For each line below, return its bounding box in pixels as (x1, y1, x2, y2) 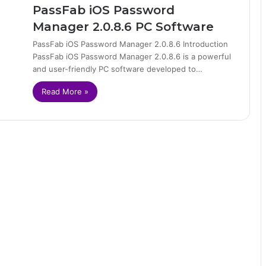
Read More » (42, 87, 88, 96)
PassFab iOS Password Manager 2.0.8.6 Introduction (33, 39, 228, 49)
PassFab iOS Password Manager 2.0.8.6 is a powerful (33, 52, 231, 61)
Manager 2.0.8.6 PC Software (33, 20, 214, 34)
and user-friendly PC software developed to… (33, 64, 202, 74)
